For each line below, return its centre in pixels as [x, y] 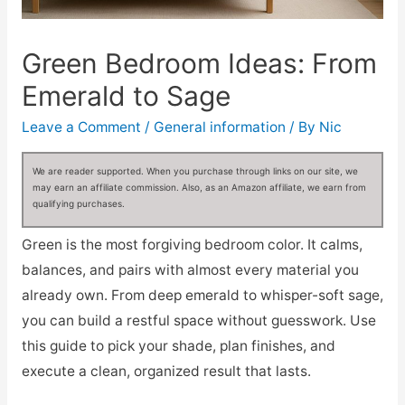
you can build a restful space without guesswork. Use [198, 320]
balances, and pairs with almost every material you [190, 269]
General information [219, 127]
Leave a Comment [81, 127]
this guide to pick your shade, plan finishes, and [178, 345]
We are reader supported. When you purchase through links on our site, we [195, 170]
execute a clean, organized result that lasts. [166, 371]
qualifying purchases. [78, 203]
